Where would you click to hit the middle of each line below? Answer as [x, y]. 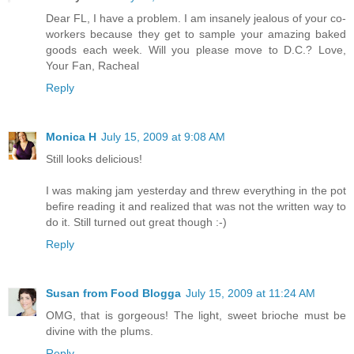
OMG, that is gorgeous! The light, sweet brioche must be [196, 316]
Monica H [71, 137]
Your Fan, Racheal [92, 66]
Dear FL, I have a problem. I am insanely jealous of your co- [196, 19]
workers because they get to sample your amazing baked [196, 34]
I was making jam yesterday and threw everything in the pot [196, 191]
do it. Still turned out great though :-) [136, 222]
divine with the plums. [100, 331]
